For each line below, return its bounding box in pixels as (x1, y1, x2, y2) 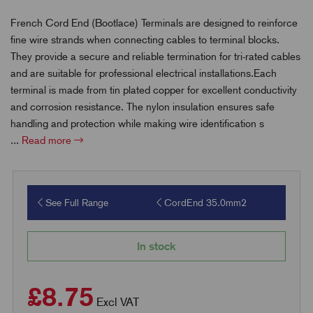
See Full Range (42, 196, 108, 208)
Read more (22, 133, 74, 147)
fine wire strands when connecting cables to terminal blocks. (10, 33, 279, 46)
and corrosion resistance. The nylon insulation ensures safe (10, 100, 275, 113)
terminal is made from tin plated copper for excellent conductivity (10, 83, 297, 96)
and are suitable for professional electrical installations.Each (10, 66, 277, 80)
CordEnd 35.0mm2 (161, 196, 247, 208)
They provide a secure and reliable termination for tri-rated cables (10, 50, 300, 63)
